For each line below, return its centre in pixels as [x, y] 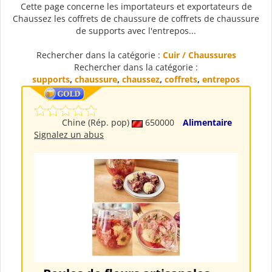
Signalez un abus [69, 135]
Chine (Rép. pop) [97, 123]
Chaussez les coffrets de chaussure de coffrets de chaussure [136, 19]
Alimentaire [207, 123]
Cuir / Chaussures [199, 55]
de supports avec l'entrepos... [136, 31]
